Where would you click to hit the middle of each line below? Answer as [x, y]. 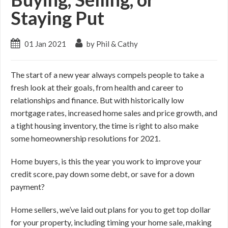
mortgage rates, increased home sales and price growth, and [114, 113]
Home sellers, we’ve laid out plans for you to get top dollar [111, 210]
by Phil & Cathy [111, 44]
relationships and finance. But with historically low [97, 100]
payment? [28, 187]
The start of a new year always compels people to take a [107, 75]
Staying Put [58, 18]
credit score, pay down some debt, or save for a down [103, 174]
